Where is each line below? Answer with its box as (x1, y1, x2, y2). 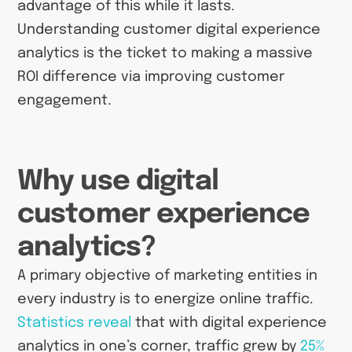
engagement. (17, 93, 112, 108)
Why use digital (17, 167, 218, 196)
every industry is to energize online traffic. (17, 292, 314, 307)
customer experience (17, 200, 310, 229)
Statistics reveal (17, 316, 132, 331)
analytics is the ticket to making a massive (17, 46, 313, 60)
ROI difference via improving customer (17, 69, 285, 84)
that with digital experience (131, 316, 328, 331)
